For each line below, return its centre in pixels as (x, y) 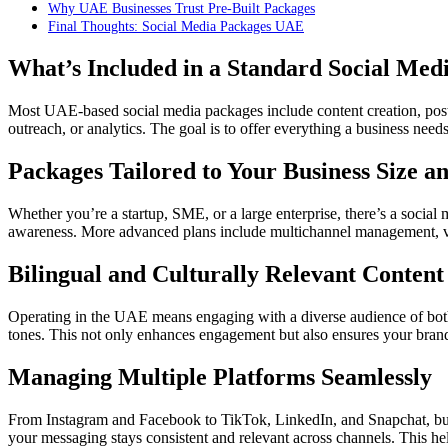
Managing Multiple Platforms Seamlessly (220, 376)
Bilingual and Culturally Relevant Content (226, 273)
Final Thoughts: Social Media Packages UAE (176, 26)
